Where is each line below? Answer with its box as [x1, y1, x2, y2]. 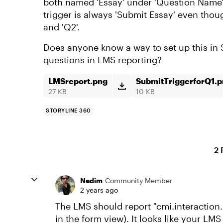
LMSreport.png [48, 76, 108, 86]
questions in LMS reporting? [43, 54, 162, 65]
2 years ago [80, 186, 118, 194]
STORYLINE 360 [46, 107, 91, 113]
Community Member [105, 176, 172, 185]
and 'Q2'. [43, 21, 82, 32]
